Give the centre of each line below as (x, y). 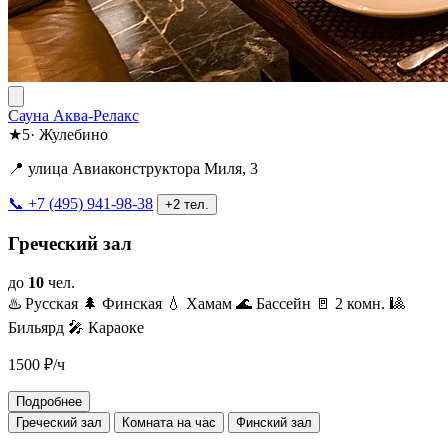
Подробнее (49, 401)
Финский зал (274, 422)
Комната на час (169, 422)
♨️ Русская (43, 303)
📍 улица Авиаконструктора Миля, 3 (133, 168)
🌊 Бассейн (273, 303)
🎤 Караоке (106, 327)
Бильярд (36, 327)
